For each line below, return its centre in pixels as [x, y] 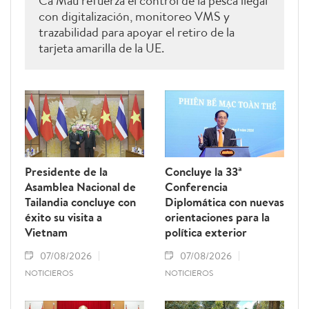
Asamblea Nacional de [80, 187]
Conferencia [196, 187]
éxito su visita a [63, 217]
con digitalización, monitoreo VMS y [134, 17]
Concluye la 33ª [203, 172]
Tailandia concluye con [80, 202]
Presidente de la [66, 172]
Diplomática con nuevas [225, 202]
